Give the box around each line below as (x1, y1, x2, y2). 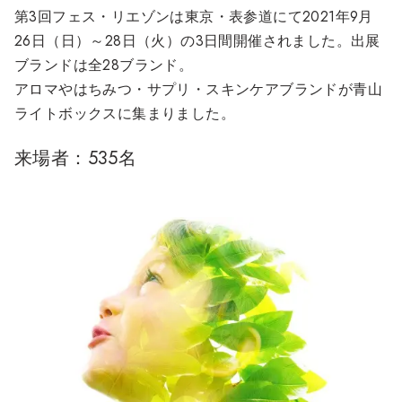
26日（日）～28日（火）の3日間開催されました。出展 (14, 31, 380, 52)
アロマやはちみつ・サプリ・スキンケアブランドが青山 (14, 79, 382, 100)
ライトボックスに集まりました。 (14, 103, 235, 125)
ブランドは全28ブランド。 (14, 55, 194, 76)
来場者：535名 (14, 145, 137, 172)
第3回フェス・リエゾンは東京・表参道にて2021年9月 (14, 6, 373, 28)
